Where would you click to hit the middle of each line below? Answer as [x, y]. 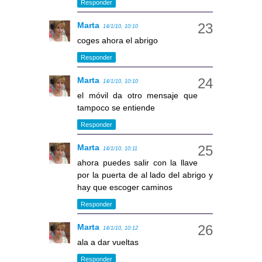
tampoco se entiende [116, 108]
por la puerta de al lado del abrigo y [145, 175]
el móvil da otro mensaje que [137, 96]
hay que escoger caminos [125, 187]
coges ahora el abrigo [118, 41]
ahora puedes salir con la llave [137, 163]
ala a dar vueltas [108, 242]
